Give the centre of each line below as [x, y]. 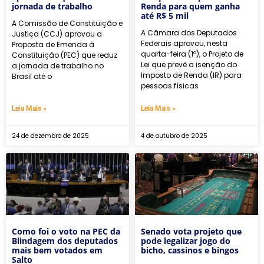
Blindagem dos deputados [65, 240]
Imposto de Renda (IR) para [191, 75]
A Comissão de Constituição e [67, 24]
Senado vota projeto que [191, 231]
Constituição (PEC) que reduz [65, 55]
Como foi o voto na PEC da [66, 231]
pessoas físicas [170, 86]
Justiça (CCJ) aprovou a [57, 34]
